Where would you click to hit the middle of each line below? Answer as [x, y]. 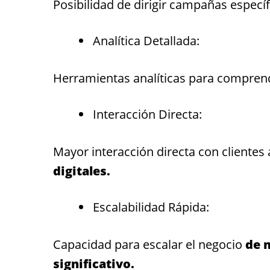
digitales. [82, 171]
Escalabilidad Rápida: [151, 207]
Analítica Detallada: [146, 40]
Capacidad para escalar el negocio [149, 244]
